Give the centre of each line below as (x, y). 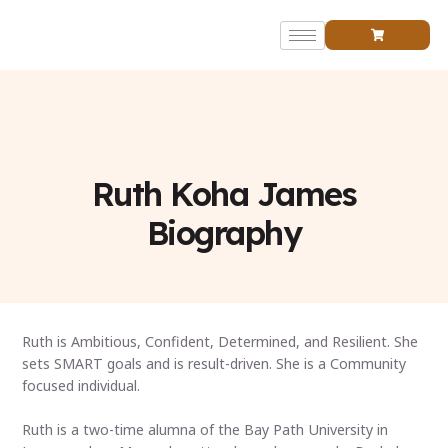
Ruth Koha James (224, 193)
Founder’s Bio (111, 27)
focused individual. (81, 386)
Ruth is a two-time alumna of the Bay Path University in (205, 430)
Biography (224, 232)
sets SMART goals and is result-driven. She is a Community (214, 364)
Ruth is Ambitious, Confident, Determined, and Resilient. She (220, 342)
